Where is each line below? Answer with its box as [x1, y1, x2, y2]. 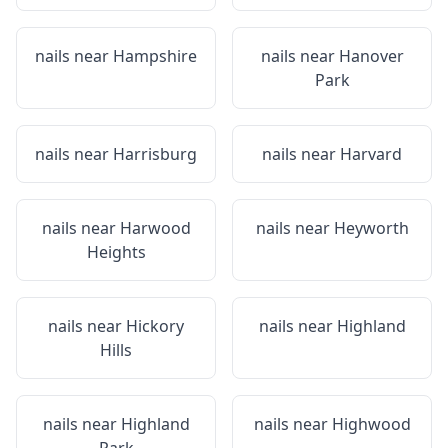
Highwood [331, 413, 411, 435]
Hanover [338, 45, 404, 67]
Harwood [119, 217, 191, 239]
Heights [86, 241, 146, 263]
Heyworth [333, 217, 409, 239]
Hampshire [113, 45, 197, 67]
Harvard [340, 143, 402, 165]
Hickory [126, 315, 184, 337]
